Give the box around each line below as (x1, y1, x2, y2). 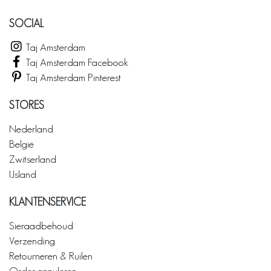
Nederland (9, 122, 53, 134)
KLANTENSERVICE (9, 195, 86, 208)
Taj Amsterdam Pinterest (24, 71, 121, 83)
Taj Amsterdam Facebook (24, 56, 128, 68)
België (9, 137, 34, 149)
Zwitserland (9, 152, 56, 165)
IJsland (9, 168, 36, 180)
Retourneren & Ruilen (9, 249, 93, 261)
